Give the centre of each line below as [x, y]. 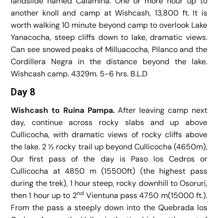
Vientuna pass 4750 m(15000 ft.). [145, 195]
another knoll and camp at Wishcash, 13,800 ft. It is [109, 13]
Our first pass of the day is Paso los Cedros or [109, 159]
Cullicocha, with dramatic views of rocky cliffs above [109, 134]
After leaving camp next [163, 110]
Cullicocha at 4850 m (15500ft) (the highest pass [109, 171]
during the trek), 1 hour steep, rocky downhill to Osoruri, [109, 183]
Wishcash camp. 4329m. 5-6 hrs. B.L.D [79, 73]
